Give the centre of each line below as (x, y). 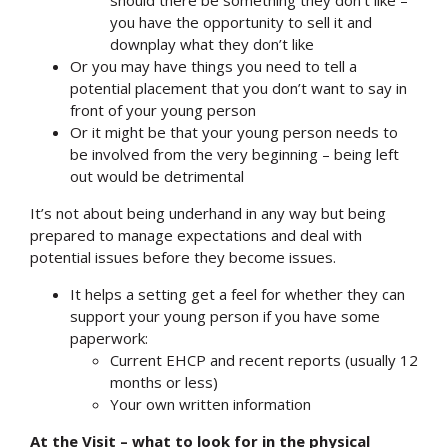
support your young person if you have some (225, 315)
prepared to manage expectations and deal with (196, 234)
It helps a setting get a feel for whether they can (237, 293)
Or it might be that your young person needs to (234, 131)
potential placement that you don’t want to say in (238, 87)
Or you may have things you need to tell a (213, 65)
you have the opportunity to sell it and (241, 21)
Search (233, 40)
